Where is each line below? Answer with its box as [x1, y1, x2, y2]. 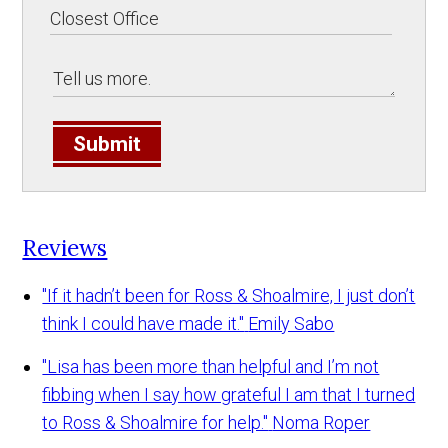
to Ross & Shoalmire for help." [42, 412, 269, 434]
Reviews [22, 233, 108, 263]
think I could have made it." [42, 313, 245, 335]
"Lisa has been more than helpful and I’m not [42, 356, 380, 378]
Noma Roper [272, 412, 371, 434]
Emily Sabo [248, 313, 335, 335]
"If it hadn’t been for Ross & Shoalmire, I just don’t [42, 285, 416, 307]
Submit [73, 132, 142, 157]
